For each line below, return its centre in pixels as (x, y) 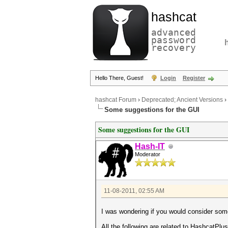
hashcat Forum (116, 100)
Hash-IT (150, 146)
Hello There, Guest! (120, 78)
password (174, 40)
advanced (174, 32)
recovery (174, 48)
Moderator (148, 154)
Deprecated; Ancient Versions (182, 100)
